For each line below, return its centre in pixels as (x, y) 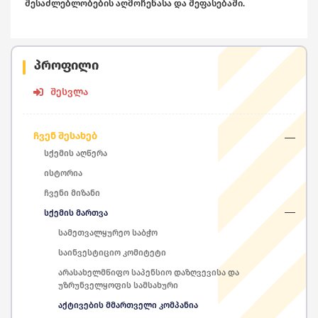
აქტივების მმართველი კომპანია (128, 306)
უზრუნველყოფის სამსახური (118, 286)
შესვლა (69, 92)
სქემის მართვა (76, 213)
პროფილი (66, 66)
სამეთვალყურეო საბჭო (108, 233)
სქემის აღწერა (76, 154)
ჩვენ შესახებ (65, 136)
